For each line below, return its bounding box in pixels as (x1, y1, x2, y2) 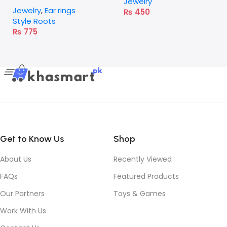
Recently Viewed (113, 154, 172, 165)
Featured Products (113, 171, 179, 182)
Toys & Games (113, 188, 166, 199)
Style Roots (13, 16, 56, 27)
